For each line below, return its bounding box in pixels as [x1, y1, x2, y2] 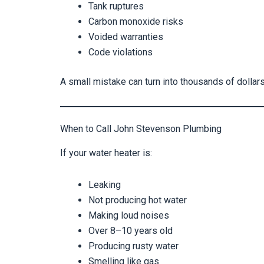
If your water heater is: [60, 147, 152, 159]
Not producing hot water [88, 194, 187, 206]
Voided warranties [88, 31, 163, 43]
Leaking [88, 179, 121, 190]
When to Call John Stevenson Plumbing [60, 123, 222, 135]
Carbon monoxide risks [88, 16, 183, 28]
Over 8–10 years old [88, 225, 173, 236]
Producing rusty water [88, 240, 179, 252]
